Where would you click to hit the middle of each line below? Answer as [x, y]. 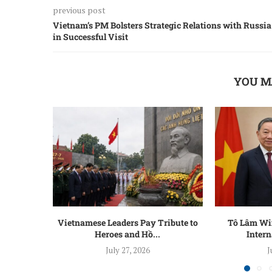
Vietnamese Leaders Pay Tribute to [127, 223]
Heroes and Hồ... [128, 234]
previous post [79, 10]
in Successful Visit [90, 36]
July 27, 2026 [127, 250]
